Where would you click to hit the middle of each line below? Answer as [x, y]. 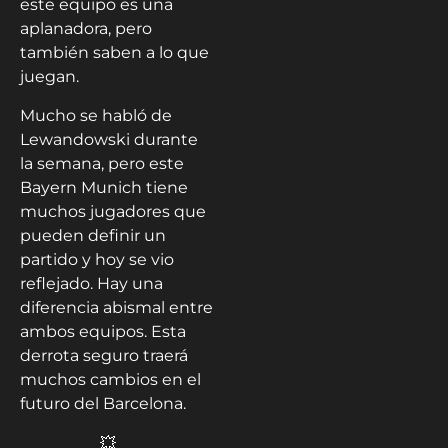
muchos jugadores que [113, 211]
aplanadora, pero [86, 29]
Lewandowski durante [109, 139]
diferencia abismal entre [116, 307]
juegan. [49, 77]
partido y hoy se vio [97, 259]
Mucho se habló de [96, 115]
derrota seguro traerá [104, 355]
